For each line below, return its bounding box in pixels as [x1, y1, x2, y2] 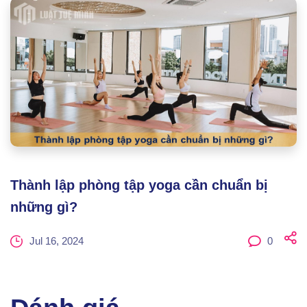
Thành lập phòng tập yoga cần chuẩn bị [10, 177, 268, 193]
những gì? [10, 199, 77, 214]
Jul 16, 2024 [29, 235, 84, 247]
